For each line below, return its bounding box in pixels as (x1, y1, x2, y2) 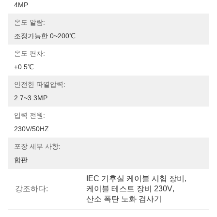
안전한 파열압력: (14, 80, 65, 88)
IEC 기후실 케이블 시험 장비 (86, 174, 185, 183)
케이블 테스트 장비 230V (86, 185, 173, 193)
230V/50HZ (14, 125, 49, 133)
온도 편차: (14, 49, 45, 57)
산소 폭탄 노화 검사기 (86, 195, 162, 203)
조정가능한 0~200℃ (14, 32, 76, 40)
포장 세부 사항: (14, 142, 61, 150)
